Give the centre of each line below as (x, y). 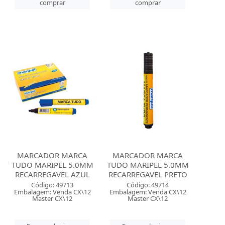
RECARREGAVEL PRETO (148, 174)
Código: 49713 (52, 185)
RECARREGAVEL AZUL (52, 174)
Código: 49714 (148, 185)
